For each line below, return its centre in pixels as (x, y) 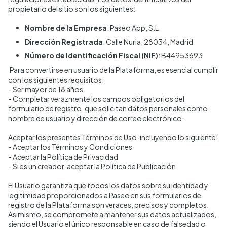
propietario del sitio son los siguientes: (72, 9)
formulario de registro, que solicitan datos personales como (108, 108)
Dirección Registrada (64, 42)
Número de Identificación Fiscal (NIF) (91, 55)
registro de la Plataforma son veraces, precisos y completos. (108, 205)
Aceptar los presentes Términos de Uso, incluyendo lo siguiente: (113, 137)
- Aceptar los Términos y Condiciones (70, 147)
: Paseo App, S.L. (134, 28)
